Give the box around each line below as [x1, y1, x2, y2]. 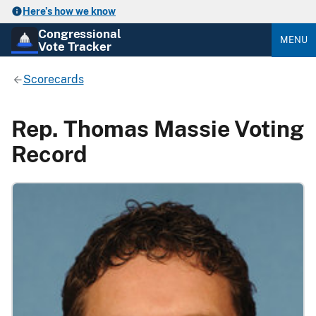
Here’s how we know [23, 6, 116, 17]
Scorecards [23, 72, 84, 86]
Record [11, 140, 87, 167]
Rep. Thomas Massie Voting [11, 115, 304, 142]
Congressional [38, 26, 121, 41]
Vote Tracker [38, 39, 111, 54]
